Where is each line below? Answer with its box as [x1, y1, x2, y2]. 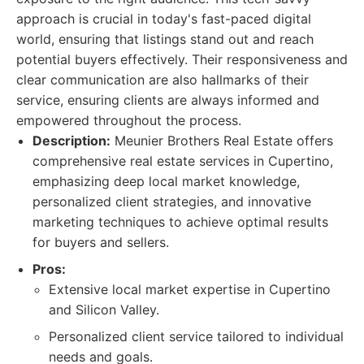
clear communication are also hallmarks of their [16, 71, 309, 88]
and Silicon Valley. [49, 301, 159, 318]
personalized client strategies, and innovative [32, 193, 311, 210]
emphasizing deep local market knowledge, [32, 173, 300, 189]
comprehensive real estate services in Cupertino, [32, 153, 333, 169]
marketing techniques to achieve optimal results [32, 214, 328, 230]
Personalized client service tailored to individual [49, 328, 344, 344]
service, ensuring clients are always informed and [16, 92, 319, 108]
